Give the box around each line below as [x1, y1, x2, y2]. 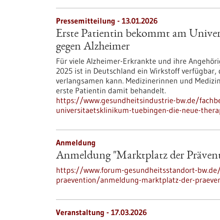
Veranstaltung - [56, 207, 111, 217]
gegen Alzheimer [56, 41, 130, 53]
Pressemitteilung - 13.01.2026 [56, 16, 158, 26]
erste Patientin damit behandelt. [56, 85, 166, 95]
